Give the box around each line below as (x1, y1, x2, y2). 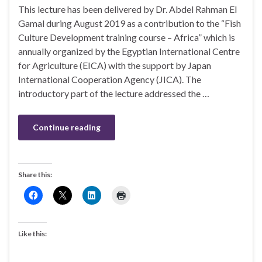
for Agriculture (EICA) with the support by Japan (18, 60, 211, 71)
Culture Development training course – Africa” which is (18, 32, 235, 43)
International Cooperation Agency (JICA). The (18, 74, 201, 85)
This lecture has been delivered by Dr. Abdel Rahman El (18, 4, 237, 15)
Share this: (18, 170, 52, 180)
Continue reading (33, 122, 101, 133)
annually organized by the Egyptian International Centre (18, 46, 240, 57)
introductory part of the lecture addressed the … (18, 88, 209, 99)
